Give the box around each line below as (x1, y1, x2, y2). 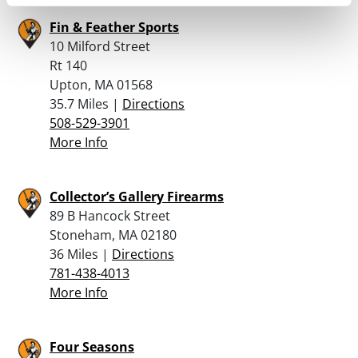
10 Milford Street (50, 37, 150, 55)
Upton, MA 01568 (50, 75, 153, 93)
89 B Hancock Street (50, 206, 170, 225)
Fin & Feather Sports (50, 18, 179, 36)
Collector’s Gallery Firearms (50, 187, 224, 205)
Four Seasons (50, 337, 134, 356)
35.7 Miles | (50, 94, 122, 113)
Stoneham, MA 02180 (50, 225, 177, 244)
